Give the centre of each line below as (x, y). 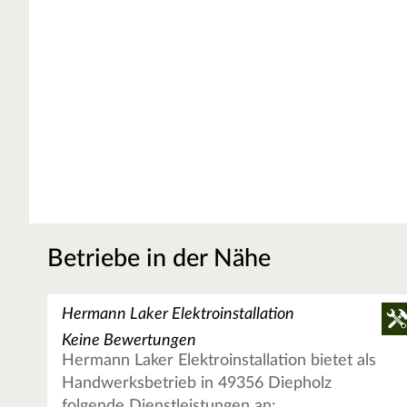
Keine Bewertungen (129, 341)
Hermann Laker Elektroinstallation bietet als (219, 361)
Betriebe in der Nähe (159, 259)
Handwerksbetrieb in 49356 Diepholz (197, 384)
